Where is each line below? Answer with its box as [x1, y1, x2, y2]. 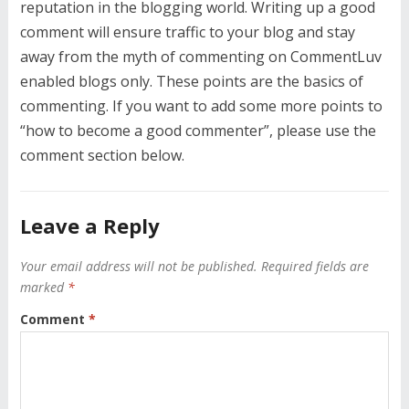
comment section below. [19, 144, 184, 165]
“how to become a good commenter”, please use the [19, 120, 376, 141]
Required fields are [260, 257, 369, 275]
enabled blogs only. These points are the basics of [19, 70, 363, 91]
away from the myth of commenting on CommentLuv [19, 46, 382, 67]
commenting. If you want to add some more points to [19, 95, 383, 116]
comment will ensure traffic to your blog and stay [19, 21, 355, 42]
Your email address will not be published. [19, 257, 257, 275]
